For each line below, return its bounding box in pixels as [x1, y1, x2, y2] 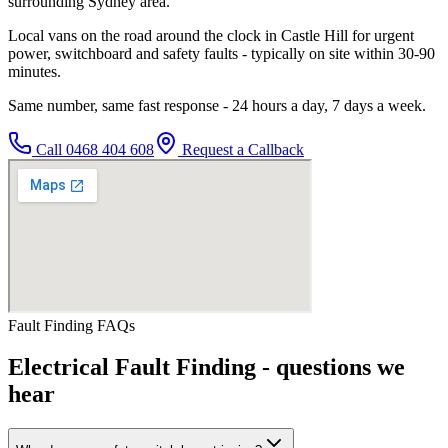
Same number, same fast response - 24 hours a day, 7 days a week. [8, 96, 426, 114]
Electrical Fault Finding [8, 354, 256, 381]
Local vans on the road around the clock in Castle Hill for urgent [8, 26, 414, 44]
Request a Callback [178, 140, 304, 158]
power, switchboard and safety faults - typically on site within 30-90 [8, 44, 435, 62]
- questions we [256, 354, 405, 381]
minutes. [8, 62, 61, 80]
